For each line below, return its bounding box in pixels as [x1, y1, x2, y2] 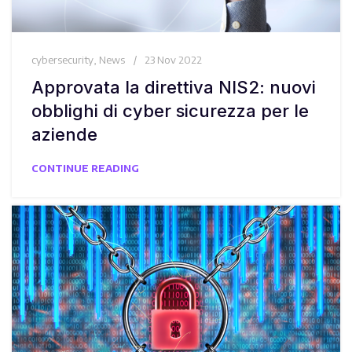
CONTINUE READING [31, 161, 139, 174]
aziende [31, 123, 97, 145]
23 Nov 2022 [145, 53, 202, 66]
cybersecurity [31, 53, 93, 66]
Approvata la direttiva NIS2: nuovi [31, 76, 316, 97]
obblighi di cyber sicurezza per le [31, 100, 309, 121]
